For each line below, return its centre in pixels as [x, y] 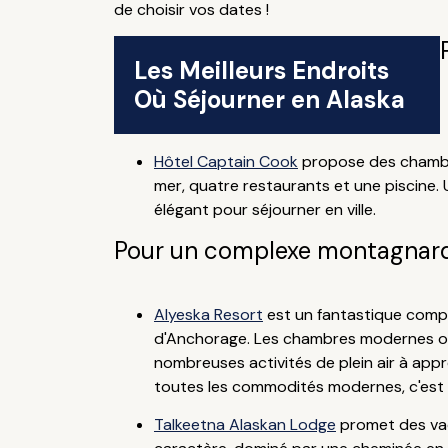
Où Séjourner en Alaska [269, 99]
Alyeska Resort [208, 314]
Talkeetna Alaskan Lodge [244, 424]
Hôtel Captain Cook [225, 161]
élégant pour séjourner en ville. [264, 209]
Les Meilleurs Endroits [261, 70]
